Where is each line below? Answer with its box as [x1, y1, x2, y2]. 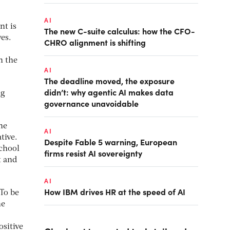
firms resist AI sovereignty [44, 147, 142, 159]
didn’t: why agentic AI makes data [44, 86, 174, 98]
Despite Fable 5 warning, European [44, 136, 177, 147]
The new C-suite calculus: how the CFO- [44, 25, 195, 36]
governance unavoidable [44, 98, 139, 109]
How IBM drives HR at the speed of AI [44, 186, 185, 197]
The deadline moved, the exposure [44, 75, 175, 86]
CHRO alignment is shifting [44, 36, 146, 48]
